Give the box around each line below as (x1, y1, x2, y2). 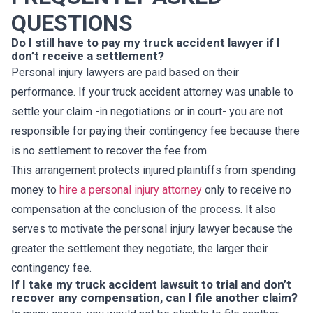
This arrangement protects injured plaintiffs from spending (11, 163, 296, 177)
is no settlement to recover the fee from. (11, 144, 212, 158)
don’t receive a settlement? (11, 49, 164, 64)
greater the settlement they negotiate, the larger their (11, 242, 268, 256)
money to (11, 183, 59, 197)
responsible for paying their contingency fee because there (11, 124, 300, 138)
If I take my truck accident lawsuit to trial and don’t (11, 277, 291, 292)
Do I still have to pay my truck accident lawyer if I (11, 36, 280, 50)
